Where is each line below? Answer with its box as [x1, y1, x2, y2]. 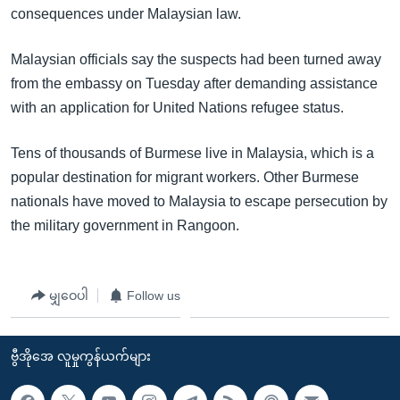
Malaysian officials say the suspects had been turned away [11, 52, 381, 67]
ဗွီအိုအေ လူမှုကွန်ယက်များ [11, 349, 151, 363]
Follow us [127, 287, 180, 303]
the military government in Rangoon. [11, 218, 239, 233]
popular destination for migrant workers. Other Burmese [11, 170, 359, 185]
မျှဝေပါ [49, 287, 88, 303]
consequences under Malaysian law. [11, 6, 241, 21]
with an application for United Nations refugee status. [11, 100, 344, 115]
